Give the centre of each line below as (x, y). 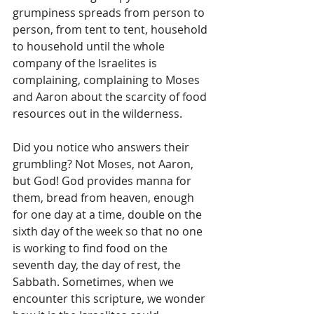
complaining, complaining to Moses (108, 80)
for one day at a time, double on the (109, 215)
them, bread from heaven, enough (105, 198)
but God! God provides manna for (103, 181)
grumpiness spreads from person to (110, 13)
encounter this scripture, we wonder (110, 299)
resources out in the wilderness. (99, 114)
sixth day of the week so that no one (109, 232)
